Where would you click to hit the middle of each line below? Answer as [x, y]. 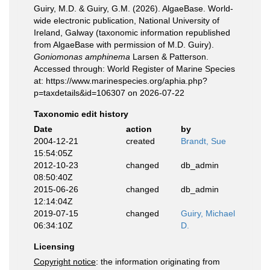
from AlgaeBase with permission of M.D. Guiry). [124, 45]
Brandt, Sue [203, 141]
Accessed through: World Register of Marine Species [134, 69]
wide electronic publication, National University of [127, 20]
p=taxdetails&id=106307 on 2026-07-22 [109, 93]
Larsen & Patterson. [169, 57]
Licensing [54, 246]
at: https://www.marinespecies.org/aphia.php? [121, 81]
